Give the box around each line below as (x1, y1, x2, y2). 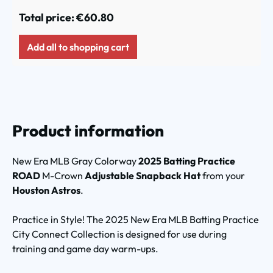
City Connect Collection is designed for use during (12, 227, 227, 240)
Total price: (19, 10, 76, 24)
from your (202, 169, 245, 182)
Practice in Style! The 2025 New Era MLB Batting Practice (12, 213, 259, 225)
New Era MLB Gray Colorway (12, 154, 138, 167)
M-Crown (40, 169, 85, 182)
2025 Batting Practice (138, 154, 235, 167)
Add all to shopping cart (27, 40, 129, 53)
